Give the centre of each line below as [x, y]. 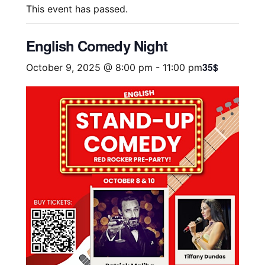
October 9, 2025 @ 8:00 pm [89, 68]
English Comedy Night [97, 46]
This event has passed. [77, 9]
